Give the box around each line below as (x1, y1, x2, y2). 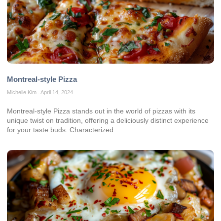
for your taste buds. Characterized (7, 126, 113, 134)
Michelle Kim (7, 89, 38, 96)
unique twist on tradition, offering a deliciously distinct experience (7, 116, 209, 125)
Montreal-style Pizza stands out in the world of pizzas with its (7, 107, 195, 115)
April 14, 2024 (39, 89, 73, 96)
